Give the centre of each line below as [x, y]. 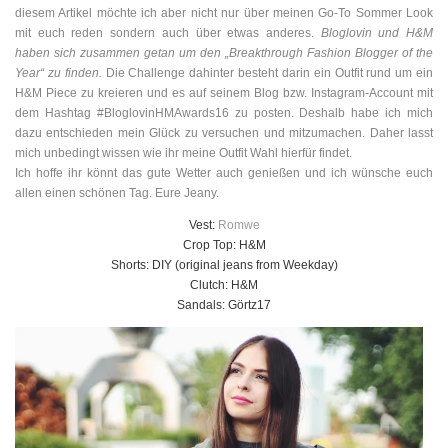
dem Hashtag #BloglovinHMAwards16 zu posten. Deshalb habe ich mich [224, 113]
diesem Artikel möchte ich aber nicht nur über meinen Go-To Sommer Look [224, 13]
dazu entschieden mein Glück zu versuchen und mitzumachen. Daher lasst [224, 133]
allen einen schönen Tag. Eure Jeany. [117, 193]
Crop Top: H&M [224, 245]
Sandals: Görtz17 [224, 305]
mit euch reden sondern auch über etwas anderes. [168, 33]
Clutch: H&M [224, 285]
